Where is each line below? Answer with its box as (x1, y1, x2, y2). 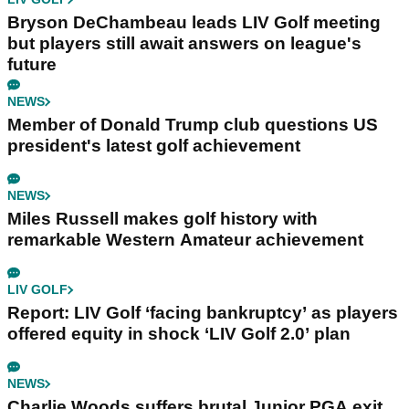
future (7, 55, 57, 75)
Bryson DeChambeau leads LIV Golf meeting (7, 13, 381, 33)
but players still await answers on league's (7, 34, 362, 54)
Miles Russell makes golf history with (7, 209, 318, 229)
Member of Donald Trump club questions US (7, 115, 378, 135)
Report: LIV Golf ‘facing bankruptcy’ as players (7, 303, 398, 323)
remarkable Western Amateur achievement (7, 230, 363, 250)
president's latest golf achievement (7, 136, 300, 156)
